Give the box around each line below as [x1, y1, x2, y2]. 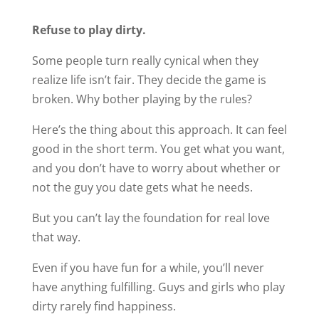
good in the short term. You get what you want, [31, 140, 285, 157]
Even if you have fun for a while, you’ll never [31, 259, 264, 276]
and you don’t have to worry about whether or [31, 159, 281, 176]
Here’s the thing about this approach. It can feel [31, 121, 287, 137]
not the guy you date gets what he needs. [31, 179, 253, 195]
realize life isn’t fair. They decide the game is [31, 71, 266, 88]
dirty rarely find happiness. [31, 298, 176, 314]
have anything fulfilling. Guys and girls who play [31, 278, 285, 295]
